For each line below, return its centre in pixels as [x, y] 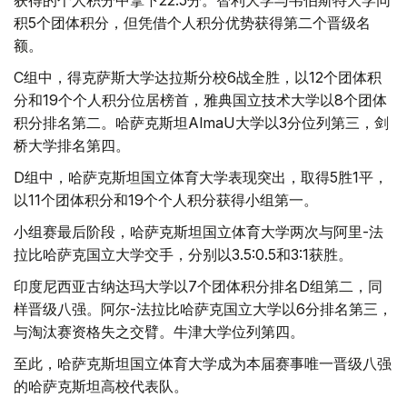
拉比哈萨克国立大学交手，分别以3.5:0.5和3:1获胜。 [183, 255]
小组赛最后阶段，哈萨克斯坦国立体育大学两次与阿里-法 [199, 232]
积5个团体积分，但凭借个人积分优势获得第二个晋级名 [192, 23]
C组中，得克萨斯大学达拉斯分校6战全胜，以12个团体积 [198, 78]
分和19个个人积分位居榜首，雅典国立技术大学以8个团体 [200, 100]
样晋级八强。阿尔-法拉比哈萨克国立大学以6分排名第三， [203, 309]
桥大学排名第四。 [72, 146]
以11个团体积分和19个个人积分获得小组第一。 [166, 200]
